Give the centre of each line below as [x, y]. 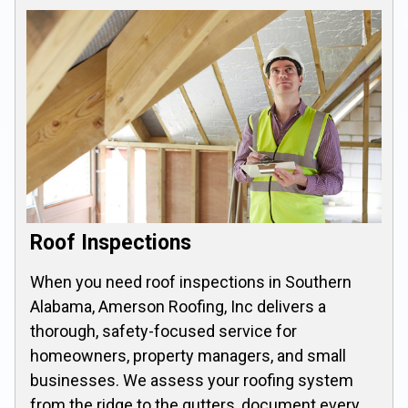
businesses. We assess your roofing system [192, 380]
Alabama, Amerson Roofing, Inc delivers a [178, 306]
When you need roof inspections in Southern [191, 282]
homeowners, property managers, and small [188, 356]
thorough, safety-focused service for [163, 331]
